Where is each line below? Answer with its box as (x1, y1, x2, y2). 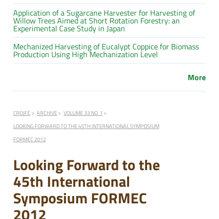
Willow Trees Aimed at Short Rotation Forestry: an (13, 14, 180, 26)
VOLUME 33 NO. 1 (63, 108, 103, 117)
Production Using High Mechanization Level (13, 48, 158, 60)
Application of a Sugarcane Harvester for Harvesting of (13, 6, 195, 19)
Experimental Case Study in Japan (13, 22, 125, 34)
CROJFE (13, 108, 30, 117)
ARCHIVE (36, 108, 57, 117)
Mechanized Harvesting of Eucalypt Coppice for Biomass (13, 40, 199, 52)
